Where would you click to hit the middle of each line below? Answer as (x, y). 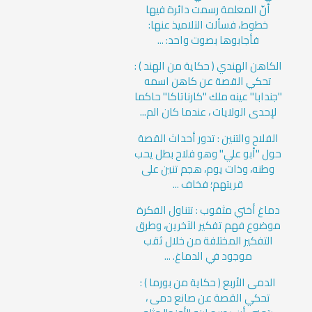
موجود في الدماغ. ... (208, 256)
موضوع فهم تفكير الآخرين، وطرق (208, 226)
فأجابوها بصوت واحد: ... (208, 40)
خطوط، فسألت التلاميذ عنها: (208, 25)
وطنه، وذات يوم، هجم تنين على (208, 169)
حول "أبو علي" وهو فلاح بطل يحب (208, 153)
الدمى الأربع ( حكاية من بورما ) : (208, 282)
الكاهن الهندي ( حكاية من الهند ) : (208, 66)
